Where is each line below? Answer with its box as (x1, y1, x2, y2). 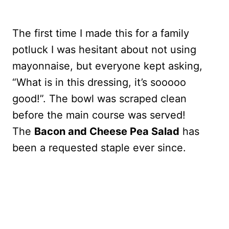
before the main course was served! (12, 108, 186, 121)
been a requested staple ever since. (12, 141, 186, 154)
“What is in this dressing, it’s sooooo (12, 76, 186, 88)
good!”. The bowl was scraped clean (12, 92, 187, 105)
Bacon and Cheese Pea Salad (34, 125, 179, 138)
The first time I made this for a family (12, 27, 189, 39)
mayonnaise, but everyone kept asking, (12, 59, 202, 72)
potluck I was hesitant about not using (12, 43, 196, 56)
